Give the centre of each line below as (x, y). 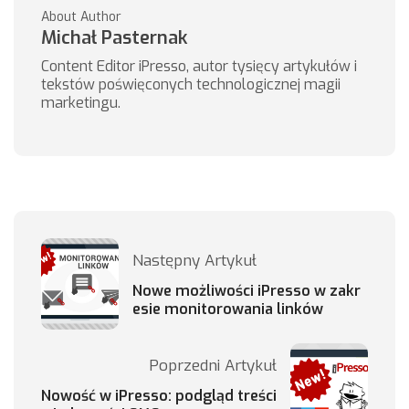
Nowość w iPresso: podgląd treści (159, 396)
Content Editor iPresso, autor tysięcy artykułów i (199, 67)
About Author (81, 17)
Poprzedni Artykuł (213, 366)
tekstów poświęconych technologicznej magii (191, 85)
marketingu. (81, 103)
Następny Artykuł (194, 261)
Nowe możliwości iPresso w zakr (246, 291)
